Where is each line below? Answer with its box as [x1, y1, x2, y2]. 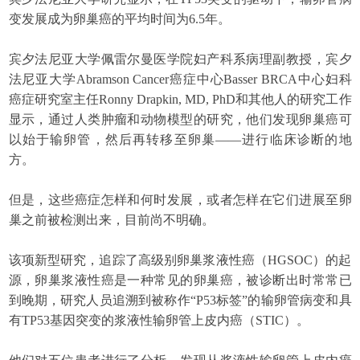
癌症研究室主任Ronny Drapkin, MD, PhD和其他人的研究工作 [8, 92, 352, 107]
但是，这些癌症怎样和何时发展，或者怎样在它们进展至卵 [8, 193, 352, 207]
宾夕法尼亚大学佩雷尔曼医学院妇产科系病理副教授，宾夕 [8, 52, 352, 67]
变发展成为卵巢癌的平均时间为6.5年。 [8, 12, 231, 27]
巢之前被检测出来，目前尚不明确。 [8, 213, 215, 227]
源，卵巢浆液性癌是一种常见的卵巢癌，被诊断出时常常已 [8, 273, 352, 288]
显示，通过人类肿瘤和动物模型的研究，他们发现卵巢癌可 [8, 112, 352, 127]
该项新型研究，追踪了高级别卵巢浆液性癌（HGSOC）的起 [8, 253, 352, 268]
